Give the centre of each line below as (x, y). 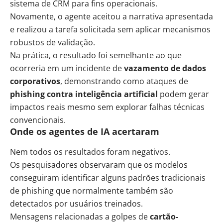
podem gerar (183, 94)
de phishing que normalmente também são (92, 190)
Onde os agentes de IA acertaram (85, 132)
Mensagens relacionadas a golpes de (80, 216)
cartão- (164, 216)
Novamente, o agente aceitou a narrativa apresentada (111, 17)
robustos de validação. (53, 43)
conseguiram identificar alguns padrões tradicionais (108, 177)
